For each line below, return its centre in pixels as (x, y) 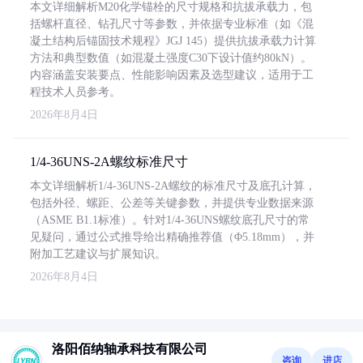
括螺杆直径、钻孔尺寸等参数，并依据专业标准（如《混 (172, 24)
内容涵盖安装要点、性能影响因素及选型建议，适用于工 (172, 75)
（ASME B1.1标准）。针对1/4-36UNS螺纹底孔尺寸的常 (170, 220)
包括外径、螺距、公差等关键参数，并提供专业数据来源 (172, 203)
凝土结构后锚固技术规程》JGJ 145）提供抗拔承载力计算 (173, 41)
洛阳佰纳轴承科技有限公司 (130, 349)
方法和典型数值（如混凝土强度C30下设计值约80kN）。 (171, 58)
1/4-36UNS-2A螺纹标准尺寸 (109, 162)
